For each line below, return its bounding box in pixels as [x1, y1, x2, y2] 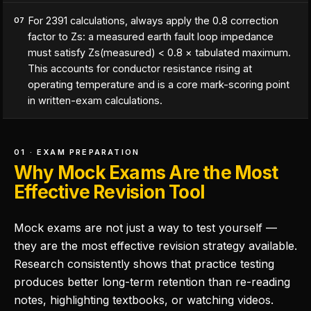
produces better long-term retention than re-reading [14, 275, 290, 289]
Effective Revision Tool [14, 181, 205, 203]
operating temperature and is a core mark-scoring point [28, 78, 289, 90]
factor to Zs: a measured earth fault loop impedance [28, 31, 274, 42]
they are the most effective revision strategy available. [14, 239, 297, 253]
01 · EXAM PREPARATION [14, 147, 140, 157]
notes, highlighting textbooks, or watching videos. [14, 293, 274, 307]
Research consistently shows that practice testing [14, 257, 274, 271]
